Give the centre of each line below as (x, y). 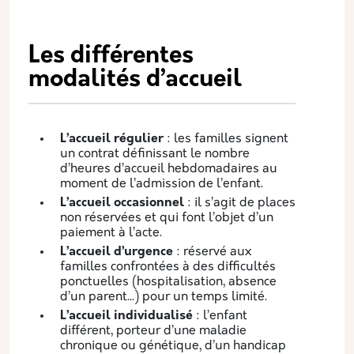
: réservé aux (212, 252)
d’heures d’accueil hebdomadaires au (169, 169)
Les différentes (111, 56)
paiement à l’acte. (111, 233)
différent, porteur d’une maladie (153, 331)
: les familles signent (226, 139)
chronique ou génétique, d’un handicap (173, 346)
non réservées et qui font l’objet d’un (167, 218)
